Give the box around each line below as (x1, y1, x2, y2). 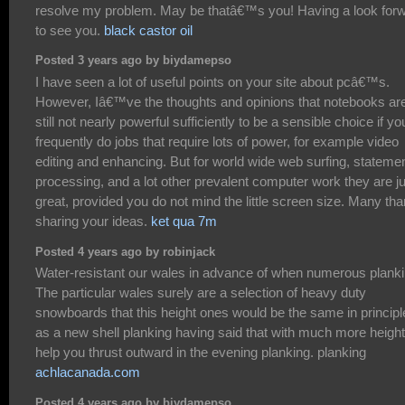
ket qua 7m (151, 212, 217, 229)
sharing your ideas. (35, 212, 151, 229)
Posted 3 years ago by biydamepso (35, 54, 231, 68)
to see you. (35, 22, 104, 38)
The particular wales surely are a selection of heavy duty (35, 284, 366, 300)
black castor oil (104, 22, 193, 38)
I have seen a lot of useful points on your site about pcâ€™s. (35, 73, 390, 89)
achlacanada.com (35, 363, 140, 380)
